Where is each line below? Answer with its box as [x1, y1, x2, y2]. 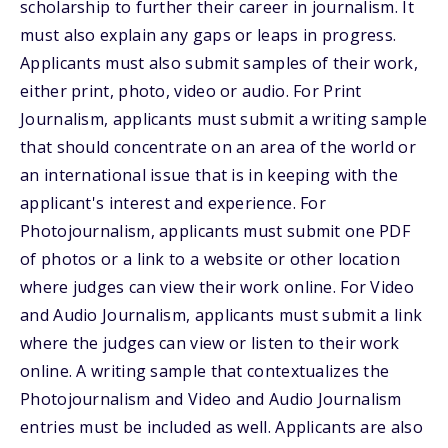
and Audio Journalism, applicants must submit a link [20, 304, 423, 326]
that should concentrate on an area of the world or [20, 136, 416, 158]
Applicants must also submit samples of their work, [20, 52, 418, 74]
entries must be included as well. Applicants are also [20, 416, 423, 438]
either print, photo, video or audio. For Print [20, 80, 362, 102]
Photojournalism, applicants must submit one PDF [20, 220, 411, 242]
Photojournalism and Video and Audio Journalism [20, 388, 402, 410]
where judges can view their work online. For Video [20, 276, 414, 298]
